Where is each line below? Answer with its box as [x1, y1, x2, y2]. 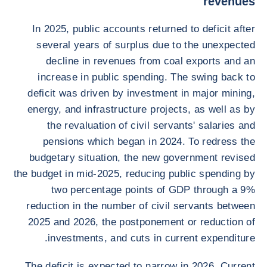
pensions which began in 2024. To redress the [43, 136, 255, 147]
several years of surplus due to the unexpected [36, 39, 255, 51]
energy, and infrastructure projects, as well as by [27, 104, 255, 115]
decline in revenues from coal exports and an [46, 55, 255, 67]
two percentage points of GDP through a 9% [51, 184, 255, 195]
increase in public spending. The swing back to [38, 72, 255, 83]
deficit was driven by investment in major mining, [27, 88, 255, 99]
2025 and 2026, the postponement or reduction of [28, 216, 255, 228]
